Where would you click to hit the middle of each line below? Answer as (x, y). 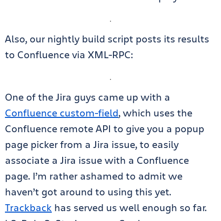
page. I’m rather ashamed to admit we (94, 176)
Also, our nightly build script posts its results (107, 39)
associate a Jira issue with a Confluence (97, 160)
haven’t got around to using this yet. (88, 192)
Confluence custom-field (62, 113)
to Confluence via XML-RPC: (69, 55)
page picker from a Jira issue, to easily (92, 145)
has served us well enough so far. (129, 208)
